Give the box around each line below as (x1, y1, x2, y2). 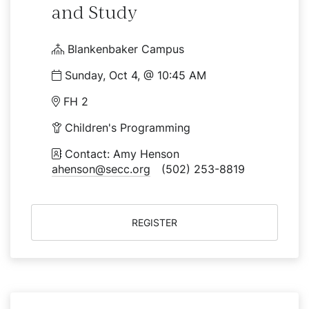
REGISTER (132, 217, 177, 228)
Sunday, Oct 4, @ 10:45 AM (61, 68, 206, 82)
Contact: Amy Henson (61, 147, 190, 161)
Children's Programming (61, 121, 190, 134)
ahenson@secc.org (52, 162, 150, 176)
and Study (52, 2, 137, 23)
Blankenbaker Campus (64, 42, 184, 56)
